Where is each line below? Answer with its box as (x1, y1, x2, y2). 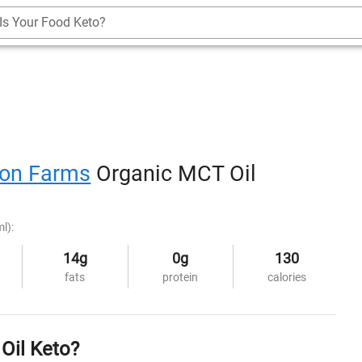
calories (267, 270, 306, 284)
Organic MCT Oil (90, 160, 257, 187)
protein (162, 270, 199, 284)
